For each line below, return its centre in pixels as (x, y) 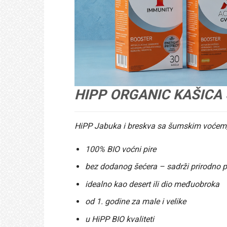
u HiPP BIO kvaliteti (119, 219)
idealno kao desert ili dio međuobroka (152, 184)
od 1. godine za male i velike (135, 202)
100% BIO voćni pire (120, 149)
